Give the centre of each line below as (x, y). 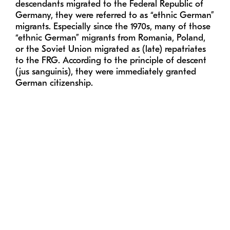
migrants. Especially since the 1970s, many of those (113, 27)
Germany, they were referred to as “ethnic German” (115, 15)
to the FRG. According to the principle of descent (111, 61)
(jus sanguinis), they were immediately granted (106, 72)
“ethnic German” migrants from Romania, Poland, (110, 38)
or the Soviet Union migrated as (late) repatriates (111, 49)
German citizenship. (54, 83)
